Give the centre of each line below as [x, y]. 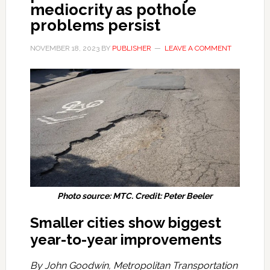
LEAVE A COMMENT [198, 48]
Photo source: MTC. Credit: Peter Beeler [135, 196]
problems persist [95, 25]
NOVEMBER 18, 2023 [64, 48]
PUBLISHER [131, 48]
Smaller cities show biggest [125, 222]
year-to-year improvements [126, 239]
